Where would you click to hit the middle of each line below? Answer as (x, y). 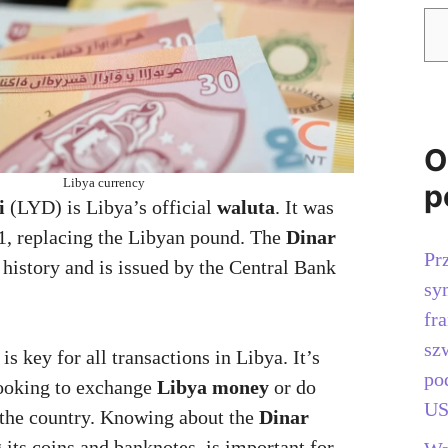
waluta (246, 207)
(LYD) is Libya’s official (111, 207)
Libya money (213, 387)
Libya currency (104, 183)
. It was (304, 207)
